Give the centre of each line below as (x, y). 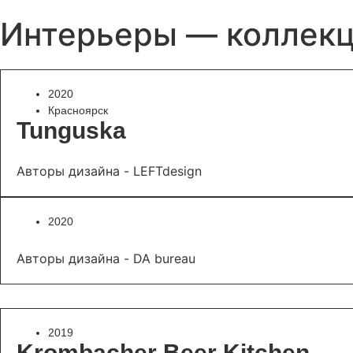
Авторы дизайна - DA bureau (106, 258)
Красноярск (78, 110)
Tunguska (71, 130)
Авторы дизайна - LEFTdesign (109, 171)
